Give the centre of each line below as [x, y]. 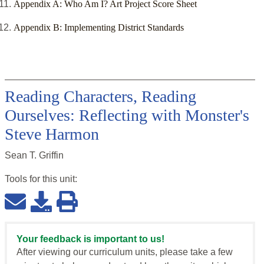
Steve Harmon [52, 134]
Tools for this [32, 179]
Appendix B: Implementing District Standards [99, 28]
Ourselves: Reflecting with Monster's [127, 115]
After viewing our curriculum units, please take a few [125, 252]
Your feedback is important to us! [90, 239]
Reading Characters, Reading [100, 97]
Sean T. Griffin [34, 156]
